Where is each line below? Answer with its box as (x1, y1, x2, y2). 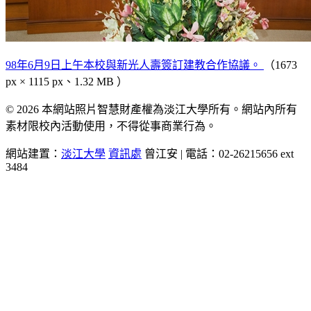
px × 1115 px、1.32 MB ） (6, 75, 128, 87)
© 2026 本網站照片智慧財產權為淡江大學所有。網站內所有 (6, 103, 297, 115)
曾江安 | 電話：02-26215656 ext (142, 147, 294, 160)
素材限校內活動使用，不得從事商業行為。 (6, 119, 217, 132)
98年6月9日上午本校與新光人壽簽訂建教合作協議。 (6, 58, 264, 71)
